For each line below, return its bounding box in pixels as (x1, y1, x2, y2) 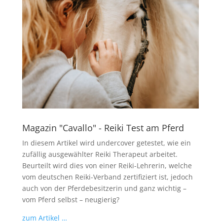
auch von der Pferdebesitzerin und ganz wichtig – (22, 183, 186, 193)
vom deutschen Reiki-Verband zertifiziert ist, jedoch (22, 172, 193, 182)
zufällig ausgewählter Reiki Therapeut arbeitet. (22, 149, 178, 159)
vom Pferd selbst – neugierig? (22, 194, 119, 204)
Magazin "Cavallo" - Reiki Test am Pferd (22, 121, 184, 134)
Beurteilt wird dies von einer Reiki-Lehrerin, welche (22, 160, 192, 170)
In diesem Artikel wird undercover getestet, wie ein (22, 138, 191, 147)
